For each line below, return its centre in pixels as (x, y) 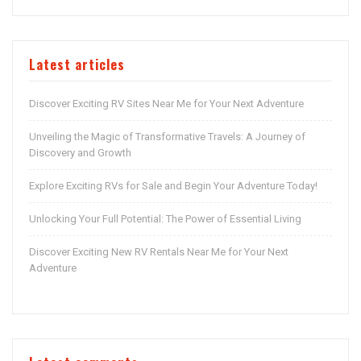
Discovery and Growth (80, 153)
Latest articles (77, 64)
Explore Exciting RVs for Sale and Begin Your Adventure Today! (173, 186)
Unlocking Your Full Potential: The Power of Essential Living (165, 219)
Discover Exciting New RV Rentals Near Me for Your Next (159, 252)
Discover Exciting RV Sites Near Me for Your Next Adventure (166, 104)
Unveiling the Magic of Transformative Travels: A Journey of (167, 137)
